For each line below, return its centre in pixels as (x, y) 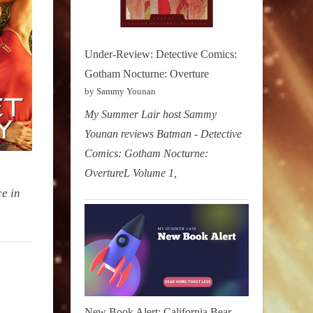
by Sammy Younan (120, 91)
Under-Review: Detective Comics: (161, 54)
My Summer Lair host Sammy (151, 115)
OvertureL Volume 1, (131, 173)
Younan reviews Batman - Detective (163, 134)
